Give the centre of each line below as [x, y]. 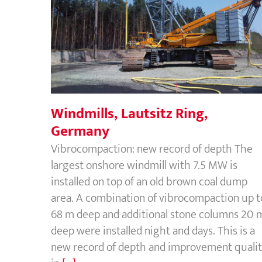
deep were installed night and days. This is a [153, 231]
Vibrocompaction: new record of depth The [152, 149]
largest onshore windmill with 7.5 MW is [144, 165]
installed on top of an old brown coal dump [149, 182]
